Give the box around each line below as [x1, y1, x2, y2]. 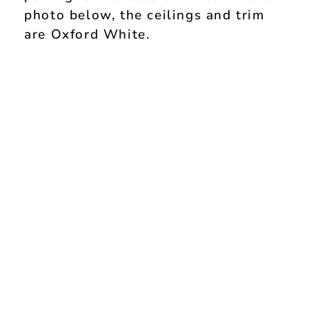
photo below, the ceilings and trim [24, 6, 265, 25]
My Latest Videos [32, 62, 112, 71]
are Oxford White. [24, 26, 150, 44]
